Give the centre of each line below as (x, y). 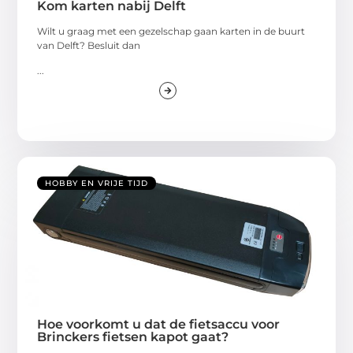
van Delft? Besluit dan (89, 45)
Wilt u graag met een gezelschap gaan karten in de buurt (171, 31)
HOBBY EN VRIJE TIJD (97, 184)
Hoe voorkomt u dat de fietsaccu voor (159, 325)
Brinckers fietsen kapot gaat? (133, 337)
